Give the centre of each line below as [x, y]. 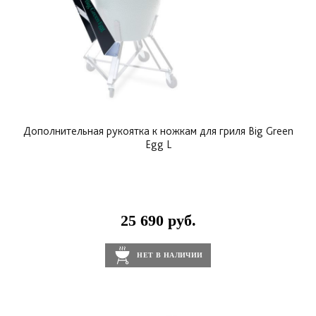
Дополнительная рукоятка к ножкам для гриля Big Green [158, 131]
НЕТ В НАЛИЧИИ [170, 255]
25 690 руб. [158, 221]
